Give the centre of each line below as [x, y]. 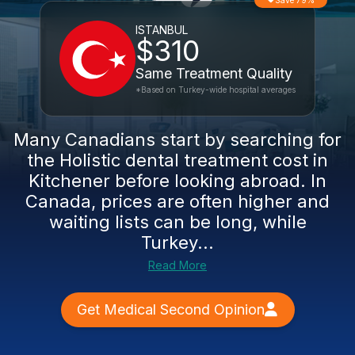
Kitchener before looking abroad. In [177, 181]
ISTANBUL [162, 30]
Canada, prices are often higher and [177, 201]
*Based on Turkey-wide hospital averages [216, 90]
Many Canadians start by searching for [177, 139]
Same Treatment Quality [214, 73]
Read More [177, 265]
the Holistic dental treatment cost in [177, 160]
